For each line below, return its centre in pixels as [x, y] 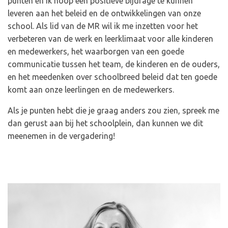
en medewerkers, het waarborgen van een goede [96, 51]
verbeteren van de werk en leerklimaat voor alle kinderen [110, 39]
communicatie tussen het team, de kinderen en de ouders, [114, 64]
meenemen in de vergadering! [62, 136]
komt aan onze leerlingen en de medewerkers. [92, 90]
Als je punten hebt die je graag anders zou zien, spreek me [113, 110]
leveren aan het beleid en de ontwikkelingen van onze [104, 13]
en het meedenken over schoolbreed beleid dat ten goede [112, 77]
